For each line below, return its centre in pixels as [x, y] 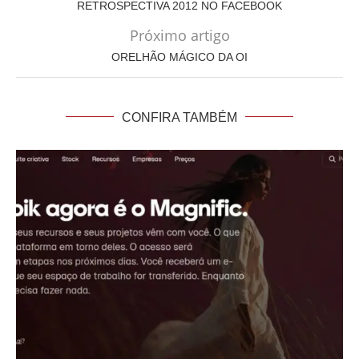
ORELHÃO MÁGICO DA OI [179, 56]
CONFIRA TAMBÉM [179, 117]
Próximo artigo [179, 35]
